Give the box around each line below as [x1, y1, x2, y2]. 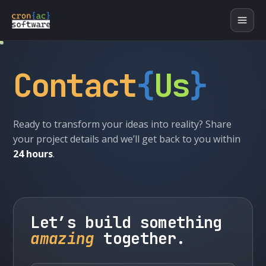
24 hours [13, 147, 53, 160]
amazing [30, 228, 94, 249]
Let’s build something [30, 212, 222, 233]
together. [94, 228, 186, 249]
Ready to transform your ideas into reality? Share [13, 118, 232, 131]
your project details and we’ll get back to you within [13, 132, 241, 145]
